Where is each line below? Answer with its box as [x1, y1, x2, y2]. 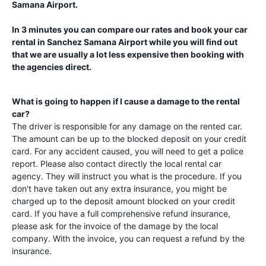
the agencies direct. [12, 62, 91, 72]
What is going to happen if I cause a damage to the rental [12, 96, 240, 106]
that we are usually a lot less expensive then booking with [12, 49, 244, 59]
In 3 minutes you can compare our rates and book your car [12, 24, 248, 34]
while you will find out [147, 37, 237, 47]
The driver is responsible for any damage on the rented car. [12, 121, 242, 131]
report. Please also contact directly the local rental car [12, 159, 221, 169]
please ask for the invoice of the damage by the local [12, 221, 218, 231]
